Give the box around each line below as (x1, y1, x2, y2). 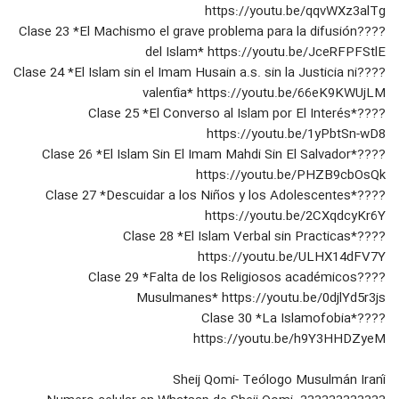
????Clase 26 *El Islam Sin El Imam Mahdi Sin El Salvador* (42, 144, 357, 167)
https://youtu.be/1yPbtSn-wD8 (207, 124, 386, 146)
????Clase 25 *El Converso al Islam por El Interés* (88, 103, 357, 126)
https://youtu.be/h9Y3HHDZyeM (193, 329, 386, 351)
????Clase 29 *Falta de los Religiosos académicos (88, 267, 357, 289)
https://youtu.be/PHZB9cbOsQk (196, 165, 386, 187)
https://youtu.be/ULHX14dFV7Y (198, 247, 386, 269)
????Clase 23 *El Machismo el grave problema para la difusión (19, 21, 357, 44)
